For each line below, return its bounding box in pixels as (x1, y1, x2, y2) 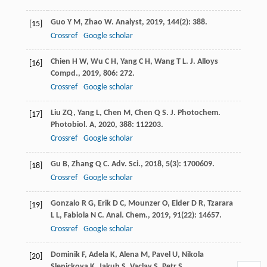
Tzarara (207, 198, 233, 208)
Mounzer (128, 198, 160, 208)
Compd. (50, 69, 78, 78)
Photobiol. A (50, 120, 94, 129)
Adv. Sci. (111, 159, 141, 169)
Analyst (115, 17, 142, 27)
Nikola (181, 250, 204, 259)
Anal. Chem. (105, 210, 148, 220)
